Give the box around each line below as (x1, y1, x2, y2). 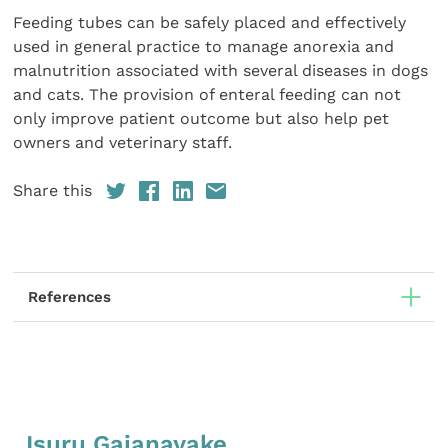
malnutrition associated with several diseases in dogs (13, 60, 429, 80)
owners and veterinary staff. (13, 132, 238, 152)
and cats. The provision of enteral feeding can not (13, 84, 402, 104)
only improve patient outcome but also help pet (13, 108, 390, 128)
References (28, 287, 112, 306)
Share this (13, 180, 93, 200)
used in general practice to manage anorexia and (13, 36, 395, 56)
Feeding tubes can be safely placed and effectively (13, 12, 407, 32)
